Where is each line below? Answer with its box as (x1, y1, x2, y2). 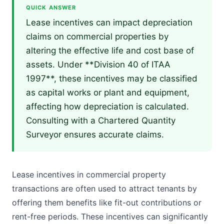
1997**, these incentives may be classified (26, 73, 197, 83)
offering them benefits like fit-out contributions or (12, 197, 201, 207)
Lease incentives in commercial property (12, 169, 166, 179)
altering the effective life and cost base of (26, 45, 194, 55)
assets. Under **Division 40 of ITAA (26, 59, 170, 69)
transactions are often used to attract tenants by (12, 183, 197, 193)
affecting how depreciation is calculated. (26, 101, 189, 111)
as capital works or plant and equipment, (26, 87, 189, 97)
